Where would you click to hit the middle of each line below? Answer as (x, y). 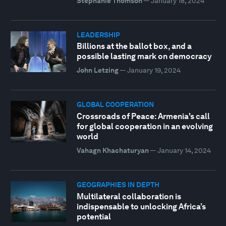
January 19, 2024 (154, 70)
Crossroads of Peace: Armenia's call (143, 116)
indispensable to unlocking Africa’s (141, 206)
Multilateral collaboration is (129, 196)
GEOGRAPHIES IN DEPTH (118, 184)
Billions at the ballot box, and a (134, 46)
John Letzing (97, 70)
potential (94, 216)
